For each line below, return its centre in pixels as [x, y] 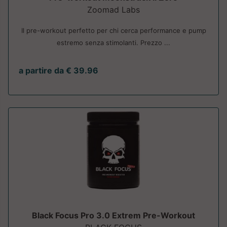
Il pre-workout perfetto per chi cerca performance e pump [113, 31]
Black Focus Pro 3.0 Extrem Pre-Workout [113, 216]
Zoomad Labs [113, 10]
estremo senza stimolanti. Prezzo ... [113, 43]
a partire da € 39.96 [59, 71]
